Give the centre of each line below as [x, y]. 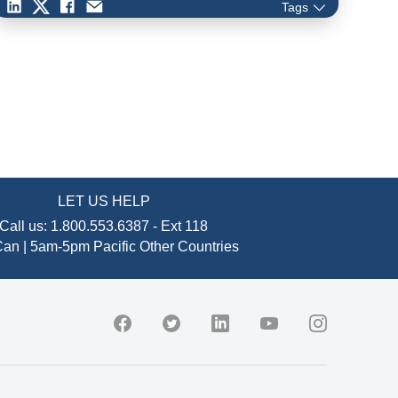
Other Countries [189, 246]
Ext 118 [185, 226]
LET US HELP [103, 201]
